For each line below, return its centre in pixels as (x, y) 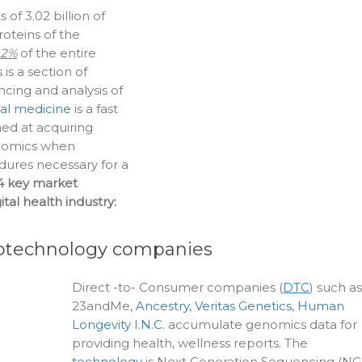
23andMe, (104, 306)
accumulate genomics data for (261, 325)
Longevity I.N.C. (118, 325)
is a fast (95, 109)
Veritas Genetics (243, 306)
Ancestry (162, 306)
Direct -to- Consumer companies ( (177, 288)
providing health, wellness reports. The (190, 343)
